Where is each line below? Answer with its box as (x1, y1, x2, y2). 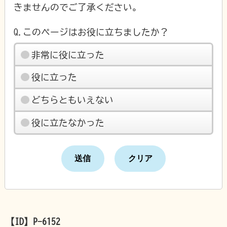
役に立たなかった (31, 118, 104, 127)
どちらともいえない (31, 95, 113, 105)
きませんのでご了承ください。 (14, 2, 142, 12)
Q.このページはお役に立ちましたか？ (14, 27, 169, 36)
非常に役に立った (31, 50, 104, 59)
